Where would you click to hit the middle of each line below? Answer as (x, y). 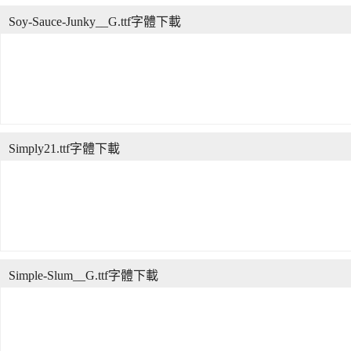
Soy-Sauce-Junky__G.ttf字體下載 (95, 22)
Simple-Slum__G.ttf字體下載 (83, 275)
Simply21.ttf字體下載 (64, 148)
